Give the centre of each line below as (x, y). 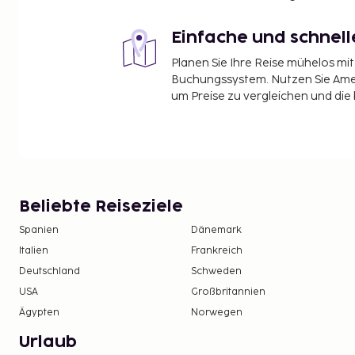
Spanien (39, 230)
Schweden (217, 271)
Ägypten (39, 312)
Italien (34, 250)
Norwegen (217, 312)
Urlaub (48, 342)
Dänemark (217, 230)
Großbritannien (229, 292)
